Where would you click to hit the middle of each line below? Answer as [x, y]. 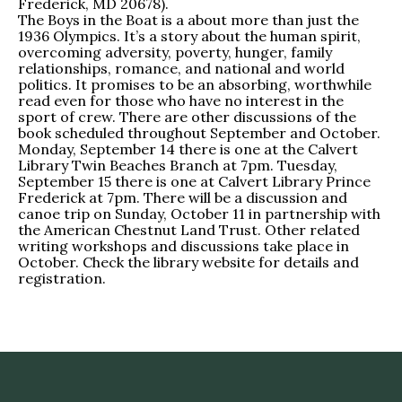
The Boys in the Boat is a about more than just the [188, 20]
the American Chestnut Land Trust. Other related [189, 230]
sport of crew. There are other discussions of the [187, 117]
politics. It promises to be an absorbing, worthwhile [195, 85]
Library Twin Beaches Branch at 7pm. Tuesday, [178, 166]
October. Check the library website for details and [188, 262]
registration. [62, 279]
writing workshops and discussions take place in [184, 246]
